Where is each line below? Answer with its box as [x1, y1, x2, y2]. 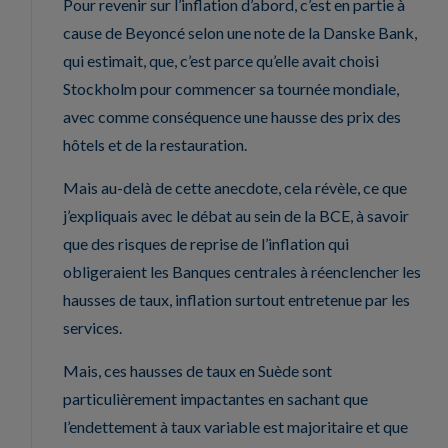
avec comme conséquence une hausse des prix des [63, 106, 401, 126]
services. [63, 317, 122, 337]
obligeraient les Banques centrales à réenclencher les [63, 261, 421, 281]
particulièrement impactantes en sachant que [63, 388, 368, 408]
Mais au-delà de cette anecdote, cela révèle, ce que [63, 177, 407, 197]
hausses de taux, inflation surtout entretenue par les [63, 289, 410, 309]
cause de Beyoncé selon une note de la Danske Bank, [63, 22, 420, 42]
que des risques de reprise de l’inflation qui [63, 233, 349, 253]
